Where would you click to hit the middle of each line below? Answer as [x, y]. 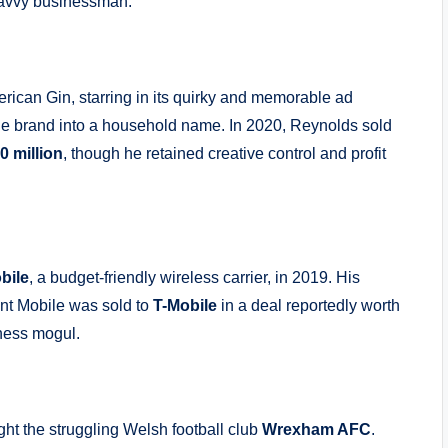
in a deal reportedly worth [308, 305]
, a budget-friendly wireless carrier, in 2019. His [194, 277]
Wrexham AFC [316, 429]
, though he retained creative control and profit [224, 153]
